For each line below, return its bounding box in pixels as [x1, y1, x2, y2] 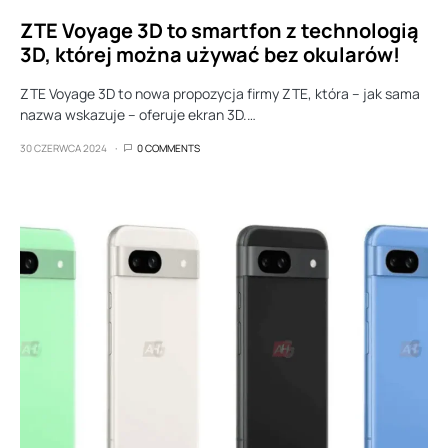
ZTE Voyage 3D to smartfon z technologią [20, 17, 419, 44]
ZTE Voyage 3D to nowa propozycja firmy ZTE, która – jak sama [20, 84, 420, 103]
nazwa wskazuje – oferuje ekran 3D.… [20, 105, 256, 124]
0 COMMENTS [137, 141, 200, 155]
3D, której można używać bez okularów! [20, 41, 400, 68]
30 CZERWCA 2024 [20, 141, 107, 155]
